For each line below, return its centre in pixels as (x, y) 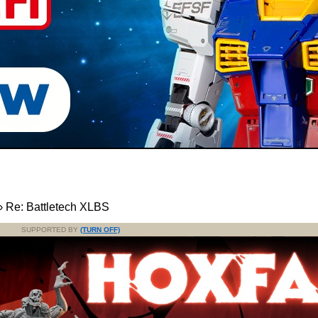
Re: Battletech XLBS (57, 207)
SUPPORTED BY (51, 230)
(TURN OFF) (100, 230)
